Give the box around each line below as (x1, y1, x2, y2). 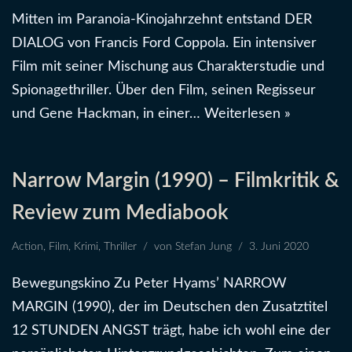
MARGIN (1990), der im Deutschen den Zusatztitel (12, 299, 328, 314)
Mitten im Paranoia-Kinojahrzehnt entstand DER (12, 12, 312, 27)
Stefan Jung (175, 240, 232, 252)
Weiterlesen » (204, 106, 291, 121)
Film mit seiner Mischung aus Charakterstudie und (12, 59, 324, 74)
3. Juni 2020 (249, 240, 309, 252)
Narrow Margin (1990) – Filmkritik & (12, 170, 339, 191)
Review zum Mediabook (12, 202, 229, 223)
